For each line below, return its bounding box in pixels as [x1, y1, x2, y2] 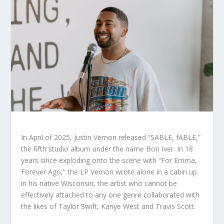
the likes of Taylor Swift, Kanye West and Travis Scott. [21, 201, 196, 211]
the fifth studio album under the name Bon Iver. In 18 [21, 144, 193, 154]
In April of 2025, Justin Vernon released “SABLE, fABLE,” [21, 132, 201, 142]
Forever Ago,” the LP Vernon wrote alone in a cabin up [21, 167, 197, 177]
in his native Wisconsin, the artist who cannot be [21, 178, 177, 188]
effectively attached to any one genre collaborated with [21, 190, 200, 200]
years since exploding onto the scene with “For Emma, [21, 155, 197, 165]
